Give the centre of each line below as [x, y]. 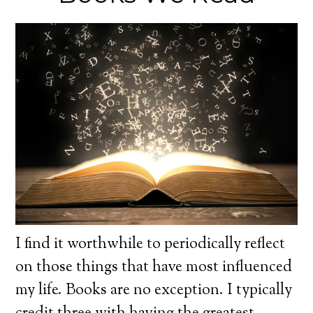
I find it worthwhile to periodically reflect [151, 244]
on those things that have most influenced [154, 267]
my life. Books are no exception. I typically [154, 290]
